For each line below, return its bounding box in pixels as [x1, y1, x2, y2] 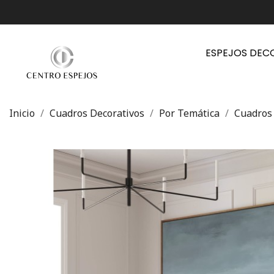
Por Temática [159, 106, 220, 120]
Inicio [9, 106, 35, 120]
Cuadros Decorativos [50, 106, 144, 120]
